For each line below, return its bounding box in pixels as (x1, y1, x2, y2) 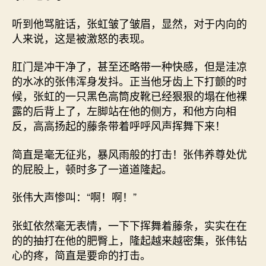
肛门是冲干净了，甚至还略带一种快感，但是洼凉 (12, 58, 247, 74)
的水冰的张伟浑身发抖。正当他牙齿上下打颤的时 (12, 73, 247, 88)
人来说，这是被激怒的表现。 (12, 30, 151, 46)
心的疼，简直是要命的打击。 (12, 246, 151, 262)
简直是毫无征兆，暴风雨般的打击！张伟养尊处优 (12, 145, 247, 161)
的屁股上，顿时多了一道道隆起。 (12, 160, 172, 176)
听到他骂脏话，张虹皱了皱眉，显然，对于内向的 (12, 15, 247, 31)
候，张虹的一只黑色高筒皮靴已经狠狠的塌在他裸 (12, 88, 247, 103)
